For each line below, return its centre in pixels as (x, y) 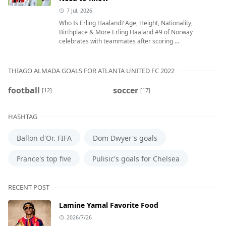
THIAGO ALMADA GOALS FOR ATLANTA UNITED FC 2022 (91, 70)
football (24, 90)
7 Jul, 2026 (79, 10)
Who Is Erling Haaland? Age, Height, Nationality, (126, 23)
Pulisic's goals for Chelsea (136, 158)
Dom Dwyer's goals (125, 138)
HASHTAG (23, 117)
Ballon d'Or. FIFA (44, 138)
